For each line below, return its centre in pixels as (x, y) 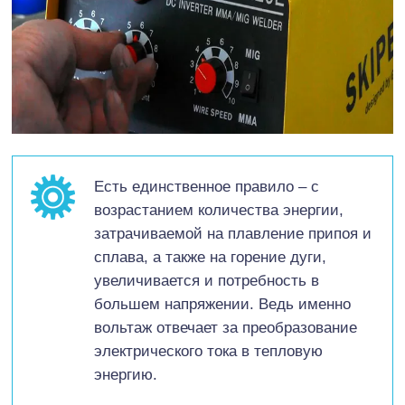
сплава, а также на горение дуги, (210, 258)
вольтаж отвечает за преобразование (226, 328)
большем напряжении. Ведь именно (222, 305)
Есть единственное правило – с (207, 187)
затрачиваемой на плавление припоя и (233, 234)
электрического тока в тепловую (208, 352)
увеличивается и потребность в (207, 281)
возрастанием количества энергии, (219, 211)
